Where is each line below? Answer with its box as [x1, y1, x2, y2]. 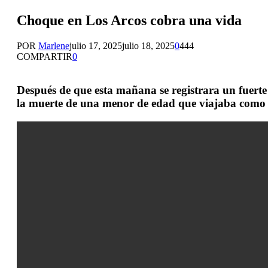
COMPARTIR [17, 51, 72, 62]
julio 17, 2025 [69, 40, 122, 51]
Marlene [38, 40, 69, 51]
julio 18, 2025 [122, 40, 175, 51]
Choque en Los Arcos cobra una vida [17, 12, 242, 28]
